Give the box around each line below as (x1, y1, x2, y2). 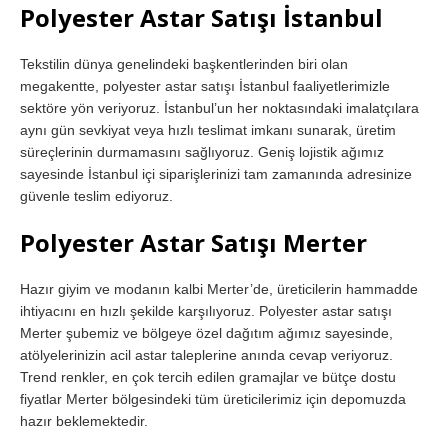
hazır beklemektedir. (20, 412, 148, 429)
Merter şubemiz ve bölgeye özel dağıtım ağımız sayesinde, (20, 324, 393, 341)
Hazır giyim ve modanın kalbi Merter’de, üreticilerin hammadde (20, 280, 418, 297)
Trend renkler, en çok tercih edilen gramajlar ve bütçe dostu (20, 368, 396, 385)
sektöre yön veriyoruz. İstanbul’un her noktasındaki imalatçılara (20, 99, 419, 116)
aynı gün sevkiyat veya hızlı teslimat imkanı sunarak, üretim (20, 121, 396, 138)
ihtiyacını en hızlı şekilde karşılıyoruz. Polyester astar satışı (20, 302, 392, 319)
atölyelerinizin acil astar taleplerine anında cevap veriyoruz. (20, 346, 393, 363)
